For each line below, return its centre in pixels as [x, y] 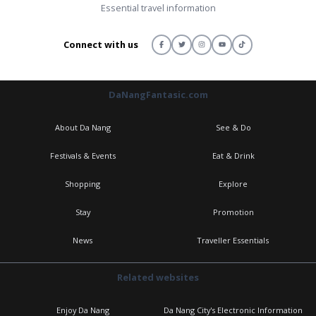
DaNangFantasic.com [158, 95]
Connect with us [101, 44]
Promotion [233, 212]
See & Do [233, 128]
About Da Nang [83, 128]
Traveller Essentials [233, 241]
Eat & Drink [233, 156]
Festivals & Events [83, 156]
